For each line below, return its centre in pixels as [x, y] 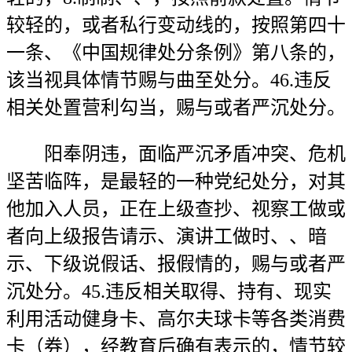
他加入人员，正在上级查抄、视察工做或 [176, 209]
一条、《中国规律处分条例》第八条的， [176, 53]
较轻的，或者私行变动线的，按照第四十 [176, 25]
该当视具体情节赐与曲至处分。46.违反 [169, 80]
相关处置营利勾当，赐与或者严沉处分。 [176, 108]
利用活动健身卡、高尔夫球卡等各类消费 [176, 319]
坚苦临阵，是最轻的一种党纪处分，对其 [176, 181]
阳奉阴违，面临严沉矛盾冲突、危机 [176, 154]
